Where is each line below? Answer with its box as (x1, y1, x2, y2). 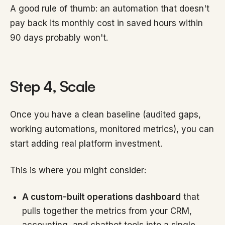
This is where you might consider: (10, 165, 146, 175)
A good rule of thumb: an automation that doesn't (10, 4, 209, 14)
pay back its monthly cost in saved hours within (10, 18, 203, 28)
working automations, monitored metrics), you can (10, 124, 214, 134)
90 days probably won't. (10, 33, 108, 43)
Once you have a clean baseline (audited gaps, (10, 109, 201, 120)
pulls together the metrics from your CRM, (22, 206, 192, 216)
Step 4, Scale (10, 77, 95, 95)
